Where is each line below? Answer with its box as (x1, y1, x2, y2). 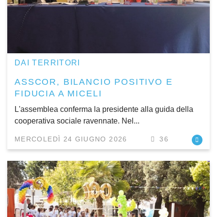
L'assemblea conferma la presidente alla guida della (15, 105, 193, 113)
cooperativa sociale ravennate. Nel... (15, 117, 139, 125)
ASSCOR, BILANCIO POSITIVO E (15, 77, 173, 87)
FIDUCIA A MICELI (15, 88, 102, 98)
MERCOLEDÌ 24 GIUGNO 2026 (15, 136, 127, 143)
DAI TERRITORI (15, 59, 80, 67)
